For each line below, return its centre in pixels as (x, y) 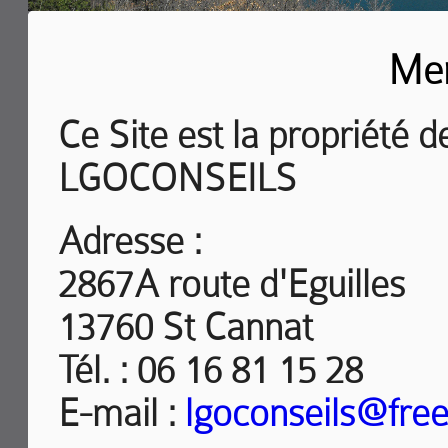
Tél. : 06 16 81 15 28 (210, 370)
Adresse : (130, 241)
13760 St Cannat (185, 327)
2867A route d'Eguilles (231, 284)
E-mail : (121, 413)
